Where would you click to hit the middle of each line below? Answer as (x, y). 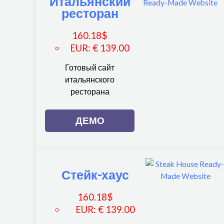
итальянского (90, 80)
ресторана (90, 92)
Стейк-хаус (95, 175)
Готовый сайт (90, 68)
